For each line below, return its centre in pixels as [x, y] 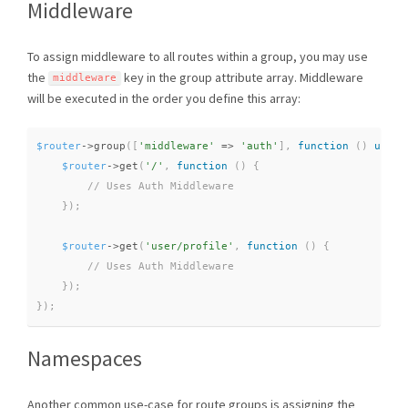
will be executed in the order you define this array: [164, 99]
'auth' [260, 147]
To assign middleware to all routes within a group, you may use [198, 56]
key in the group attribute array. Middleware [242, 77]
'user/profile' [189, 247]
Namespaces [85, 359]
